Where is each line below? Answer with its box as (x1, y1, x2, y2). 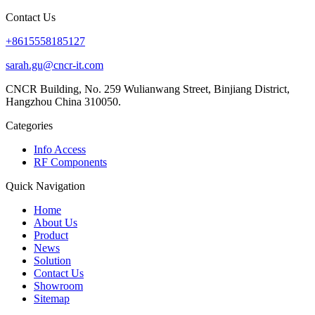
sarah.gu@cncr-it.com (6, 58, 103, 71)
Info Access (34, 143, 86, 155)
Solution (34, 254, 71, 266)
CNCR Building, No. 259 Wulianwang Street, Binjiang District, (6, 82, 290, 95)
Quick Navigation (6, 179, 85, 192)
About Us (34, 216, 77, 229)
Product (34, 229, 68, 241)
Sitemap (34, 292, 70, 304)
